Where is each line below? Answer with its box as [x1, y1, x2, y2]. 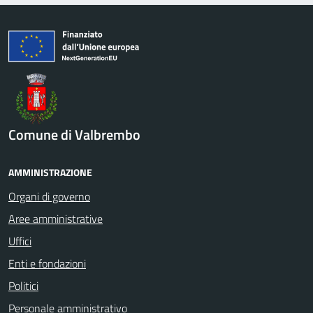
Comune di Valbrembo [8, 123, 140, 145]
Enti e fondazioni [8, 254, 86, 272]
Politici [8, 277, 38, 294]
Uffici [8, 232, 31, 249]
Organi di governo [8, 187, 90, 205]
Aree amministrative [8, 210, 103, 227]
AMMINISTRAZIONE [8, 164, 92, 180]
